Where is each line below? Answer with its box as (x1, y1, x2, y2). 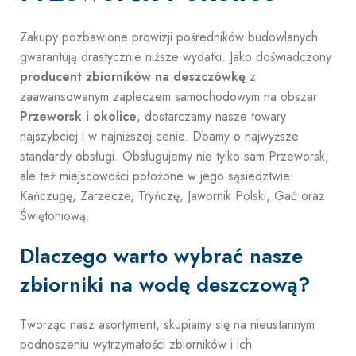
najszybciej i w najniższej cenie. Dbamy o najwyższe (20, 127, 299, 145)
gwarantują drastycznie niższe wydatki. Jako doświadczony (20, 48, 331, 66)
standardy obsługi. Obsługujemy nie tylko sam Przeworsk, (20, 147, 329, 165)
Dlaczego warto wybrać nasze (20, 241, 303, 271)
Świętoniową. (20, 207, 90, 225)
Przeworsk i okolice (20, 107, 137, 126)
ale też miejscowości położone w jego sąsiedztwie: (20, 167, 294, 185)
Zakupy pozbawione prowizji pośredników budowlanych (20, 28, 318, 46)
